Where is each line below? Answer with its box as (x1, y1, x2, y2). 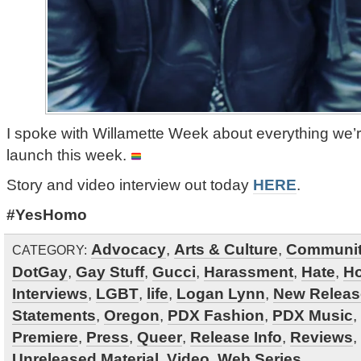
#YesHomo (6, 205, 87, 223)
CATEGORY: (12, 243, 87, 257)
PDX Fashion (168, 306, 264, 324)
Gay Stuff (76, 263, 144, 280)
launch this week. (6, 146, 131, 164)
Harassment (204, 263, 293, 280)
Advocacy (91, 240, 166, 258)
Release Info (190, 328, 282, 346)
